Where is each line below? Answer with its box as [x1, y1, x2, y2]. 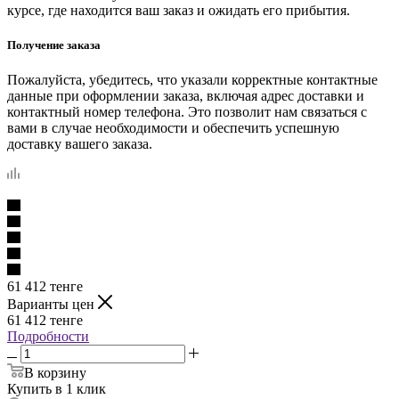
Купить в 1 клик [7, 381, 106, 397]
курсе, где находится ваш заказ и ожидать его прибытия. [7, 3, 350, 19]
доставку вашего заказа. [7, 136, 152, 152]
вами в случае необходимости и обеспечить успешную [7, 120, 339, 136]
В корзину [24, 365, 86, 381]
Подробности [7, 329, 89, 345]
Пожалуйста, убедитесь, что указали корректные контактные [7, 72, 378, 88]
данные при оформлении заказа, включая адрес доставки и [7, 88, 364, 104]
